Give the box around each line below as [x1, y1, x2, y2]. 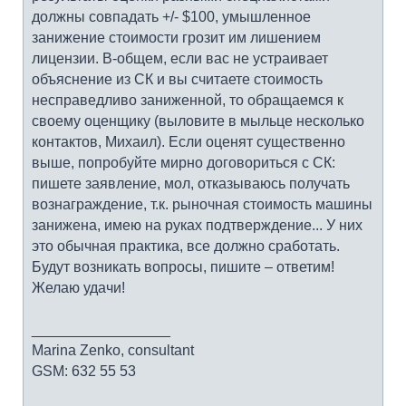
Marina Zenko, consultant [32, 343, 194, 358]
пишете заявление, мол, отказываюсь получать [32, 176, 350, 191]
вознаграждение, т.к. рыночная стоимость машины [32, 197, 372, 212]
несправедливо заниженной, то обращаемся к [32, 92, 343, 108]
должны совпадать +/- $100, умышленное [32, 9, 311, 24]
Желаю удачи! [32, 280, 125, 295]
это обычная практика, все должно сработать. [32, 238, 340, 254]
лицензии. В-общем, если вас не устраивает [32, 51, 328, 66]
